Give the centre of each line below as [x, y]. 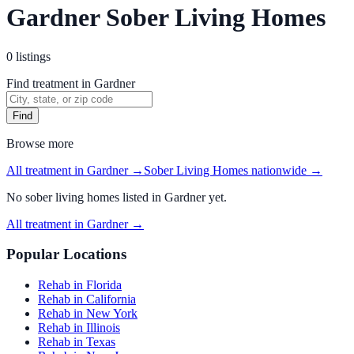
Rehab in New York [88, 314]
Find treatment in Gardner [71, 83]
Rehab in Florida [80, 285]
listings [33, 56]
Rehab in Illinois [79, 328]
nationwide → [285, 170]
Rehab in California [87, 299]
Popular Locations [66, 254]
